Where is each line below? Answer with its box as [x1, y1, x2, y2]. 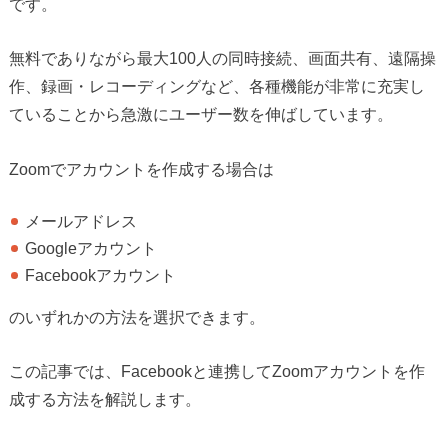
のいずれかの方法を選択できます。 [8, 307, 265, 326]
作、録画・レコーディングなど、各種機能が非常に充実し [8, 77, 425, 96]
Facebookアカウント [25, 265, 177, 284]
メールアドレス [25, 211, 138, 230]
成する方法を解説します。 [8, 390, 201, 409]
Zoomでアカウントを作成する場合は [8, 159, 274, 178]
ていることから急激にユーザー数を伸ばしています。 [8, 105, 393, 124]
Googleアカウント [25, 238, 158, 257]
